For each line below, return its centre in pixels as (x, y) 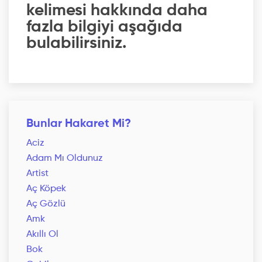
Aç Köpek (46, 189)
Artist (37, 174)
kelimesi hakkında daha (117, 11)
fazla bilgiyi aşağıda (104, 27)
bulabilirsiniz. (77, 44)
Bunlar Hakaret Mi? (79, 124)
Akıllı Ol (42, 235)
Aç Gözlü (46, 204)
